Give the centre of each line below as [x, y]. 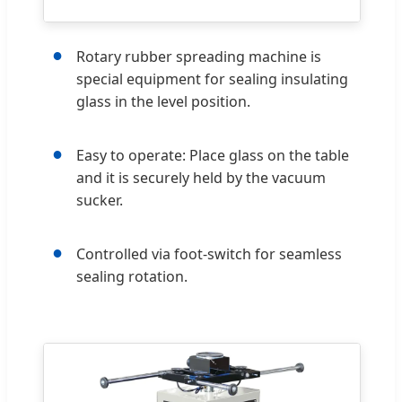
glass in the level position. [163, 101]
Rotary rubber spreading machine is [199, 56]
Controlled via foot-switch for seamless [209, 253]
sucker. [100, 200]
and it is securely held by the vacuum [201, 177]
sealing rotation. [132, 276]
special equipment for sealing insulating [212, 79]
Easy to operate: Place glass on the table [213, 155]
